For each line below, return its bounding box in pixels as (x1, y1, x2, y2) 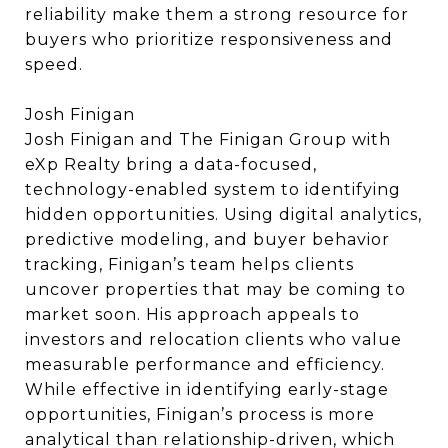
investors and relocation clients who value (25, 330, 402, 349)
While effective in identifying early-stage (25, 380, 389, 399)
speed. (25, 55, 83, 74)
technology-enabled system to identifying (25, 180, 401, 199)
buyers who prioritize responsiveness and (25, 30, 393, 49)
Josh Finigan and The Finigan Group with (25, 130, 391, 149)
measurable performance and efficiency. (25, 355, 385, 374)
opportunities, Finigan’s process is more (25, 405, 375, 424)
